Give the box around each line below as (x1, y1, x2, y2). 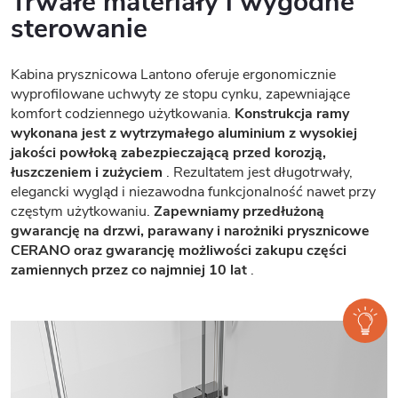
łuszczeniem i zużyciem (11, 162, 163, 182)
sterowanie (11, 10, 147, 47)
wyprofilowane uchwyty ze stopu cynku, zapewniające (11, 84, 350, 104)
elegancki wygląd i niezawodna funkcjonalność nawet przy (11, 181, 376, 202)
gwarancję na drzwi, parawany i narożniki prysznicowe (11, 220, 370, 241)
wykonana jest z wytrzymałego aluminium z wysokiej (11, 123, 357, 143)
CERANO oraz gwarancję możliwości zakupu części (11, 240, 346, 260)
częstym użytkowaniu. (11, 201, 154, 221)
